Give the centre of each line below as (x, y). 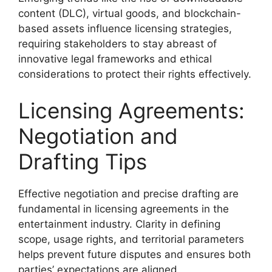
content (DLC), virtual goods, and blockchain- (130, 13)
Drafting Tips (83, 161)
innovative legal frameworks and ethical (115, 59)
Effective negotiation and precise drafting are (128, 193)
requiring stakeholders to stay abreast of (117, 44)
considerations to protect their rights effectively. (135, 74)
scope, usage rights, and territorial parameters (131, 239)
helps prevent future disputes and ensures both (134, 254)
